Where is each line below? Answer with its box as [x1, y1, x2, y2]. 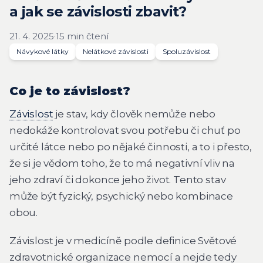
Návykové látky [16, 47, 69, 56]
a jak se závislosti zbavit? [9, 3, 187, 20]
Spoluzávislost [163, 47, 211, 56]
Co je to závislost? [9, 84, 130, 98]
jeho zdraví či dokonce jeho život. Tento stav [9, 174, 226, 186]
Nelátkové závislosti [83, 47, 149, 56]
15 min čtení [56, 31, 109, 42]
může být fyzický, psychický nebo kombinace [9, 190, 233, 202]
